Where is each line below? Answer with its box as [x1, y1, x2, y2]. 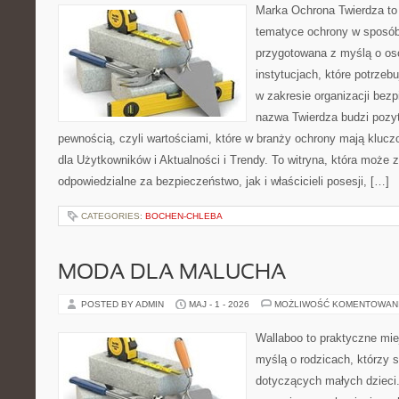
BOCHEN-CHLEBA [145, 211, 223, 221]
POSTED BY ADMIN [81, 299, 167, 309]
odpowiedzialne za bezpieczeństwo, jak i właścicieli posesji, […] [58, 175, 389, 188]
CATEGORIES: [81, 211, 145, 221]
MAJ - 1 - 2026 [189, 299, 249, 309]
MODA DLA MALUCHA [58, 264, 286, 283]
